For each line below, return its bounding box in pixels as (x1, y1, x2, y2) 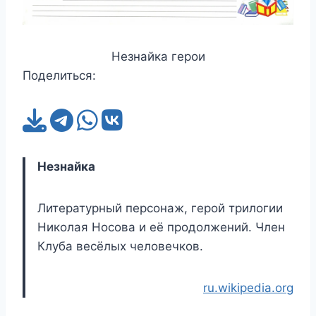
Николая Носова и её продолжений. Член (37, 219, 285, 234)
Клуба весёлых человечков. (37, 238, 203, 253)
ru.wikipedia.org (203, 280, 293, 295)
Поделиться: (23, 68, 96, 83)
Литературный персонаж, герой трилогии (37, 200, 283, 215)
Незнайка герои (111, 49, 205, 63)
